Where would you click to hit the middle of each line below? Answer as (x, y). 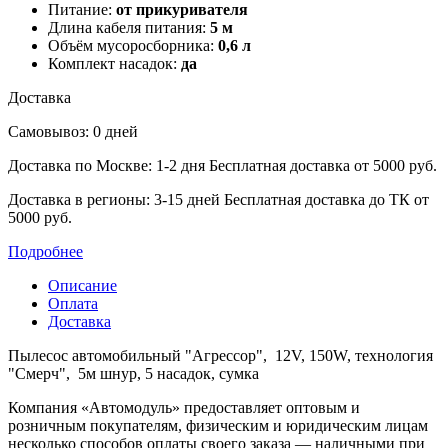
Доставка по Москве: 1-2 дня (108, 166)
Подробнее (45, 252)
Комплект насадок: (112, 64)
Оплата (73, 304)
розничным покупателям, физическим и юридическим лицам (218, 426)
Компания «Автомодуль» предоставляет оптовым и (184, 408)
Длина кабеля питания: (127, 28)
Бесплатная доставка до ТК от (326, 200)
